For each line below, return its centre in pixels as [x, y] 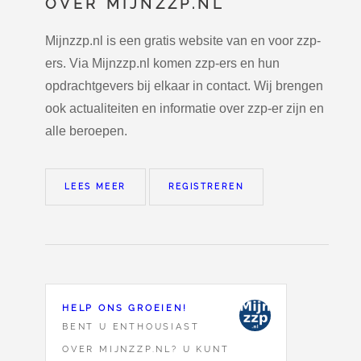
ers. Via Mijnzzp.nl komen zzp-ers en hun [162, 63]
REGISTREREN [206, 186]
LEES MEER [95, 186]
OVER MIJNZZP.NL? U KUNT [146, 349]
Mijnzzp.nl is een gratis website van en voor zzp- [183, 40]
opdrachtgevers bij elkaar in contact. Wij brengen [184, 85]
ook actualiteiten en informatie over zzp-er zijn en [185, 108]
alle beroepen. [86, 131]
